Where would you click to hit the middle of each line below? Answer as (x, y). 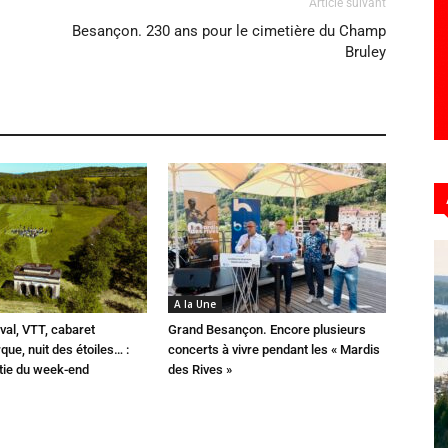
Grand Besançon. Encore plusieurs (267, 329)
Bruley (365, 52)
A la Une (195, 304)
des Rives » (200, 369)
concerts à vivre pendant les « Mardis (274, 349)
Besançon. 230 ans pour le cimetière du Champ (229, 31)
